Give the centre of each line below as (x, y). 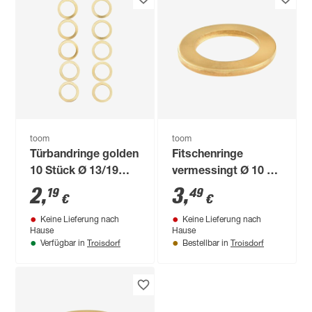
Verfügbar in (64, 243)
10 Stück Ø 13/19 (75, 172)
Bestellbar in (206, 243)
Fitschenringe (208, 155)
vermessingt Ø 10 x (223, 172)
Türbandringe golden (85, 155)
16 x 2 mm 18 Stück (224, 188)
